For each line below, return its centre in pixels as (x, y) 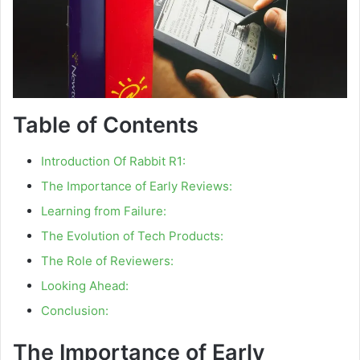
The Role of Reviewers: (107, 260)
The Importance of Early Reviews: (137, 186)
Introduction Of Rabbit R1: (113, 161)
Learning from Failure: (104, 211)
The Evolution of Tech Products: (132, 235)
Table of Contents (106, 125)
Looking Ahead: (85, 285)
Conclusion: (75, 310)
